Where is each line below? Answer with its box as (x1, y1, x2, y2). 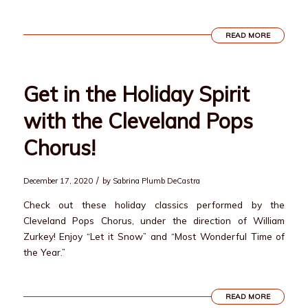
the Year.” (23, 246, 65, 258)
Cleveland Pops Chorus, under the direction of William (23, 214, 285, 227)
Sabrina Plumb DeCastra (112, 175, 200, 186)
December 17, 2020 (23, 175, 93, 186)
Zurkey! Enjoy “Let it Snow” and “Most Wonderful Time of (23, 230, 285, 243)
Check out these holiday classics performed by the (23, 199, 285, 211)
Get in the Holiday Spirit (23, 80, 250, 107)
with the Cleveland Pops (23, 107, 253, 134)
